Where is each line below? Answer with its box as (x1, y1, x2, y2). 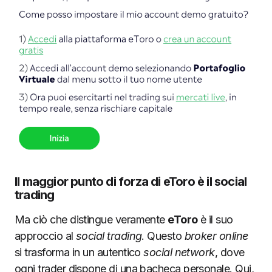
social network (143, 246, 215, 259)
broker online (184, 229, 248, 243)
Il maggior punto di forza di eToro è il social (15, 174, 247, 189)
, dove (214, 246, 245, 259)
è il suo (197, 213, 233, 226)
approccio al (15, 229, 76, 243)
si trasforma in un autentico (15, 246, 144, 259)
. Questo (141, 229, 185, 243)
